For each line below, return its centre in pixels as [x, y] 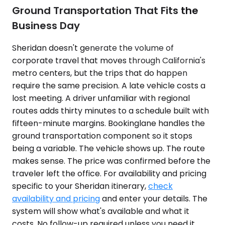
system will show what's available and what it [101, 211]
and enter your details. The [154, 198]
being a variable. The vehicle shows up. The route [108, 148]
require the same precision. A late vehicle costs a [109, 85]
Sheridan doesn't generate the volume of [93, 48]
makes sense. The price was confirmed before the [111, 161]
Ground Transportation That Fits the [105, 11]
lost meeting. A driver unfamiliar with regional [101, 98]
